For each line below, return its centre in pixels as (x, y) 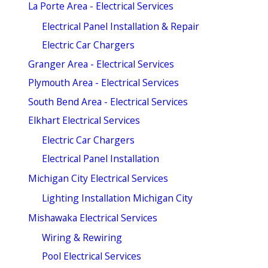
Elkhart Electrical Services (84, 120)
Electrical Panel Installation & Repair (121, 26)
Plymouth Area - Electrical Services (103, 83)
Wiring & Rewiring (82, 238)
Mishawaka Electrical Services (92, 217)
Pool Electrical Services (92, 256)
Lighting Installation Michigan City (118, 198)
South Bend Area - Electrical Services (108, 101)
